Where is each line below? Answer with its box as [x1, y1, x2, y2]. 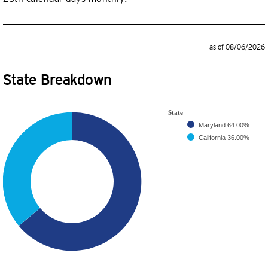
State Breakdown [3, 72, 112, 88]
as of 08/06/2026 [209, 43, 265, 51]
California [199, 134, 227, 141]
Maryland [199, 121, 227, 129]
